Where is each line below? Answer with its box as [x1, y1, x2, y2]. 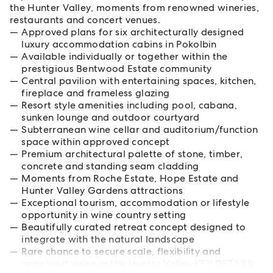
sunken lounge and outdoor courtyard [21, 111, 200, 124]
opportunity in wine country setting [21, 208, 186, 221]
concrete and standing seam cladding [21, 160, 199, 172]
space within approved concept [21, 135, 170, 148]
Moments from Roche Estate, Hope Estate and [21, 172, 239, 185]
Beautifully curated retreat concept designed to [21, 221, 246, 233]
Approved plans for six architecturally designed [21, 26, 244, 38]
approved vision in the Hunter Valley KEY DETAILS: [21, 257, 257, 270]
